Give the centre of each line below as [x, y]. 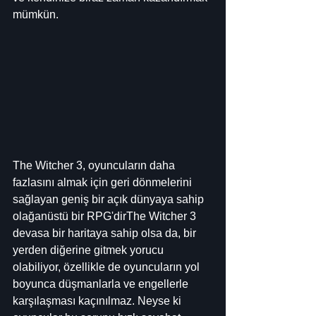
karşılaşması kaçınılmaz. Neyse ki [98, 301]
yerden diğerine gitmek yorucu [90, 250]
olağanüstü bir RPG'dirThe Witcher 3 [106, 217]
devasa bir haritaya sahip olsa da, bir [106, 233]
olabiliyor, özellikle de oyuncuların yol [108, 267]
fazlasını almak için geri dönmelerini [104, 183]
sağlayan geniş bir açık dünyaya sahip [110, 200]
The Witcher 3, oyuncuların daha [95, 166]
